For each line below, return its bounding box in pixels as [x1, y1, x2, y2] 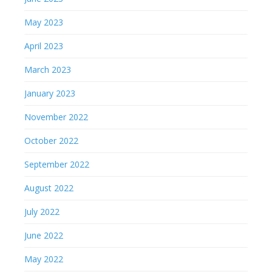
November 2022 [24, 111, 88, 123]
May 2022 [24, 253, 63, 265]
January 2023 [24, 87, 75, 99]
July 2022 [24, 206, 59, 217]
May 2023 [24, 16, 63, 28]
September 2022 [24, 158, 89, 170]
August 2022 [24, 182, 73, 194]
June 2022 [24, 229, 63, 241]
